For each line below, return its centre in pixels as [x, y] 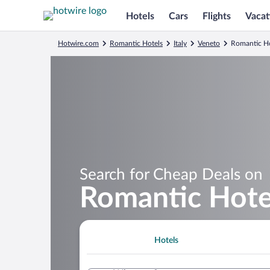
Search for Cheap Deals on [171, 174]
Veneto [209, 43]
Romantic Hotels [136, 43]
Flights [217, 16]
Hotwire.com [78, 43]
